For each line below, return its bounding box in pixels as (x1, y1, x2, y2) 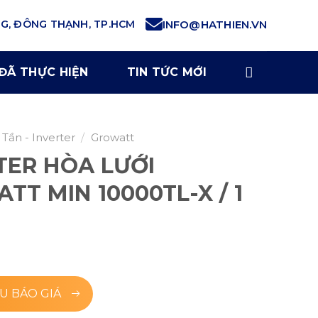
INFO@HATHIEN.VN (162, 17, 267, 31)
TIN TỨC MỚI (126, 65, 207, 79)
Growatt (90, 131, 134, 144)
